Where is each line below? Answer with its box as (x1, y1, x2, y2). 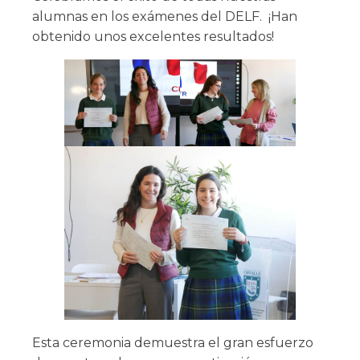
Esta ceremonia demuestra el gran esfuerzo (32, 335, 313, 351)
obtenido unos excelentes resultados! (32, 28, 274, 44)
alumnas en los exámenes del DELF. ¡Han (32, 8, 297, 24)
